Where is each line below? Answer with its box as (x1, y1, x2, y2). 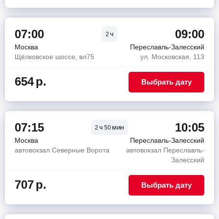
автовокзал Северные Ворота (15, 146, 109, 154)
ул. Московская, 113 (140, 53, 204, 61)
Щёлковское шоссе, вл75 (15, 53, 94, 61)
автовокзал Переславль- (126, 146, 204, 154)
